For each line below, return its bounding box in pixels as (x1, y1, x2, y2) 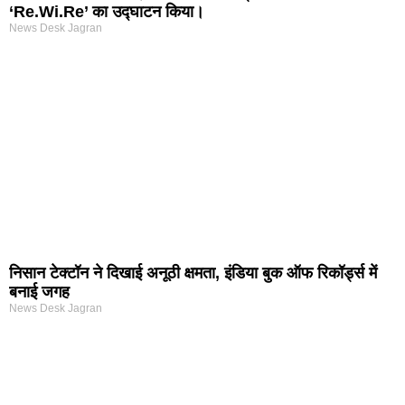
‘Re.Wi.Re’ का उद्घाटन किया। (9, 3, 204, 22)
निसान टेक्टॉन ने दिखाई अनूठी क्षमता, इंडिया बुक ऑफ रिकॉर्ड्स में (9, 264, 377, 283)
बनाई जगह (9, 283, 70, 302)
